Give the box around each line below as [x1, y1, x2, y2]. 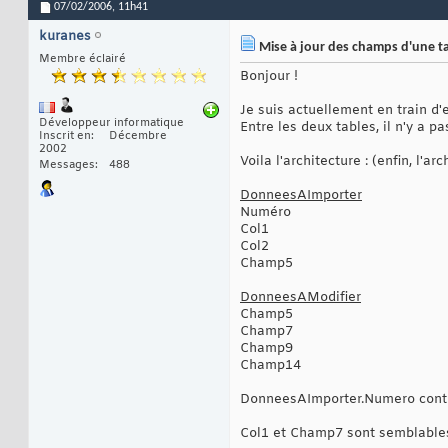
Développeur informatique [39, 116, 184, 131]
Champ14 [240, 357, 301, 375]
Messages [39, 158, 95, 173]
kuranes [39, 28, 91, 46]
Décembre [109, 129, 167, 144]
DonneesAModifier [240, 289, 361, 307]
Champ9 [240, 340, 293, 358]
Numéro [240, 204, 291, 222]
